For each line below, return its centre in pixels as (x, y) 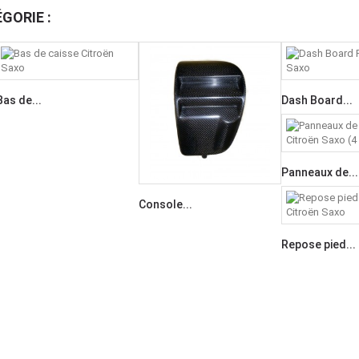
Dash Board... (317, 100)
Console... (165, 204)
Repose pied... (319, 244)
